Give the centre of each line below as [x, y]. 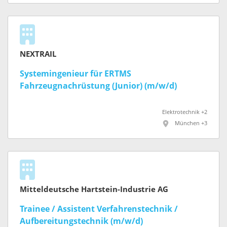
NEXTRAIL [38, 54]
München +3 [191, 124]
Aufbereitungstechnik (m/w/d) [81, 221]
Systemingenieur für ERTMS [75, 74]
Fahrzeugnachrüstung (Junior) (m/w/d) [98, 86]
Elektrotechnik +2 [185, 112]
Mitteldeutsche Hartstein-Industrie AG [94, 189]
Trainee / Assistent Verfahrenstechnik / [99, 209]
